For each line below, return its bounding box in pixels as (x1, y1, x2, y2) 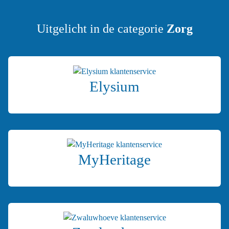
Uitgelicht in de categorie (36, 22, 167, 36)
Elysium (89, 78, 140, 95)
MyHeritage (78, 151, 151, 168)
